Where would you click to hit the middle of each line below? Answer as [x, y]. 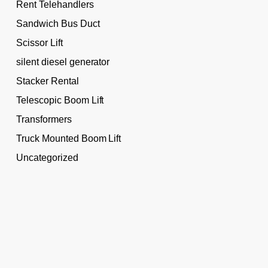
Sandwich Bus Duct [58, 23]
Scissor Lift [39, 42]
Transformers [44, 119]
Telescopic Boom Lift [60, 100]
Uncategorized [47, 157]
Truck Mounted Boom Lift [68, 138]
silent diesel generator [63, 62]
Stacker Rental [47, 81]
